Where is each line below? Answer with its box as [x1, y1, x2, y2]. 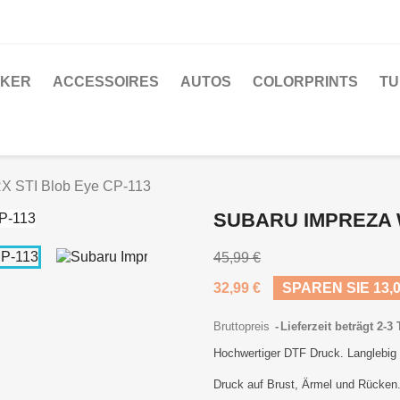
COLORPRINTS [253, 73, 358, 89]
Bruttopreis [213, 319, 273, 333]
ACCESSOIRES [53, 73, 159, 89]
